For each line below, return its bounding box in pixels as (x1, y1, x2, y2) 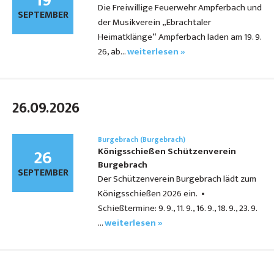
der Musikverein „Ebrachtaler (98, 15, 211, 31)
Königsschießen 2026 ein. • (98, 186, 205, 202)
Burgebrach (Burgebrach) (98, 133, 185, 146)
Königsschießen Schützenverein (98, 144, 236, 160)
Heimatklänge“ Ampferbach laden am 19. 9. (98, 29, 261, 45)
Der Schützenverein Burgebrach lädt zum (98, 171, 256, 187)
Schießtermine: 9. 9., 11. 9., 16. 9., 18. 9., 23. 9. (98, 201, 257, 217)
